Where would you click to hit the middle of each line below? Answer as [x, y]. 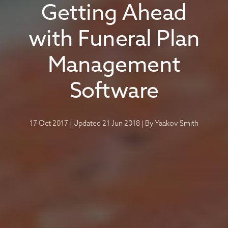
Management [114, 66]
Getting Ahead [114, 15]
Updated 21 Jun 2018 [107, 124]
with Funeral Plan [114, 40]
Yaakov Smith [177, 124]
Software [114, 92]
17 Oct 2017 [49, 124]
